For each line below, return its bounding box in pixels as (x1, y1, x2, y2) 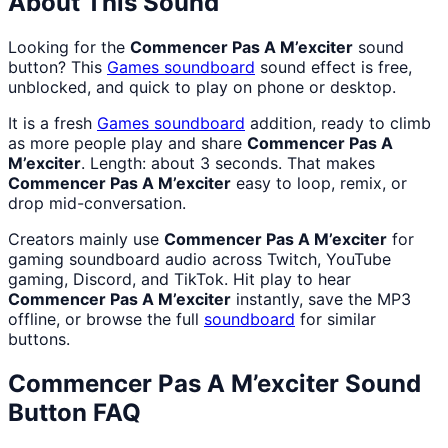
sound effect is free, (255, 57, 412, 78)
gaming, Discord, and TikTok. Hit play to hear (8, 269, 351, 290)
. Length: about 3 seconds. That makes (81, 153, 375, 174)
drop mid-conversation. (8, 193, 186, 214)
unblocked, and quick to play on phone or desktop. (8, 77, 396, 98)
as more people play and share (8, 133, 247, 154)
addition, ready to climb (245, 113, 431, 134)
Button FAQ (8, 398, 141, 428)
